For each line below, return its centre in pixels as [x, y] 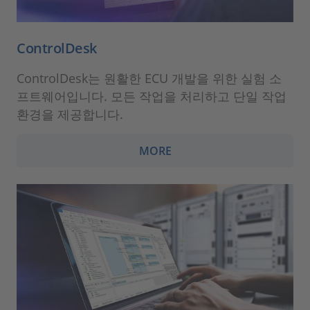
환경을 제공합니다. [70, 115]
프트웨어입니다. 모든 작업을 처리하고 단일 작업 [152, 97]
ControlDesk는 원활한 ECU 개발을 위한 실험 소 [149, 79]
